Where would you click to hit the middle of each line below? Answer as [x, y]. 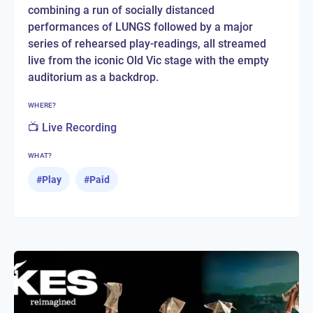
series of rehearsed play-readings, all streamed [147, 44]
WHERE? [42, 105]
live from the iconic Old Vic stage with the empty [148, 61]
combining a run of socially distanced [121, 10]
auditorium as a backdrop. [93, 78]
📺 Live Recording [72, 128]
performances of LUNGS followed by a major [140, 27]
